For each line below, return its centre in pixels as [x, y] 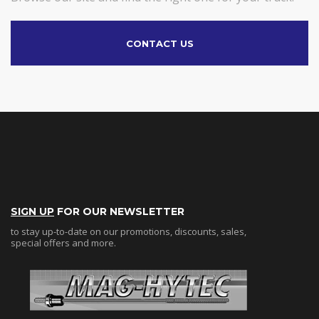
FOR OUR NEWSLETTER [119, 212]
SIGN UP [32, 212]
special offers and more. [63, 243]
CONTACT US [159, 44]
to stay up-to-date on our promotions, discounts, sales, [129, 232]
